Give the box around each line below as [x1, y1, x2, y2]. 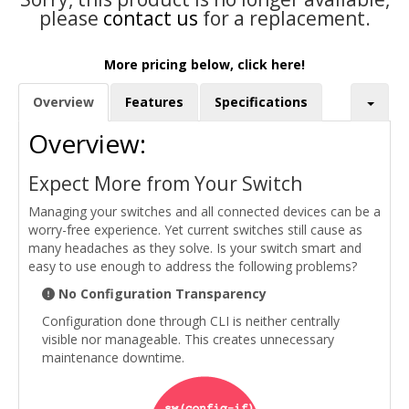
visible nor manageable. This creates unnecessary [42, 330, 334, 349]
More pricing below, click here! [104, 56, 305, 74]
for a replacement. [197, 5, 371, 32]
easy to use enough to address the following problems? [28, 257, 357, 276]
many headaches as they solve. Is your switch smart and [28, 239, 362, 257]
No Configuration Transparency [55, 285, 267, 303]
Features [125, 93, 184, 111]
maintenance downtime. [42, 349, 184, 367]
